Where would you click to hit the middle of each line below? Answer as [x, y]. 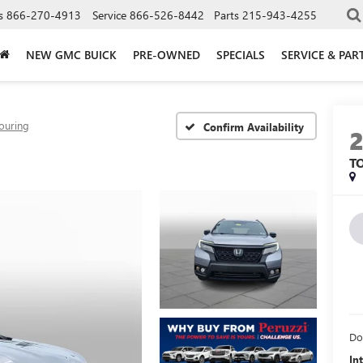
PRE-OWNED [167, 54]
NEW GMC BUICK [71, 54]
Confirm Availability [254, 126]
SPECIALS [241, 54]
